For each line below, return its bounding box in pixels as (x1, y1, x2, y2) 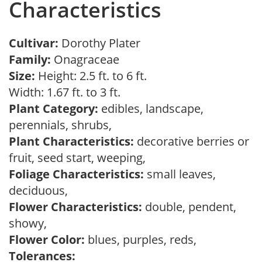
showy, (9, 215, 53, 231)
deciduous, (9, 182, 74, 198)
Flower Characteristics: (9, 199, 142, 215)
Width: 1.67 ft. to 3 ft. (9, 84, 126, 100)
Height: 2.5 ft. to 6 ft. (35, 68, 147, 84)
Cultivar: (9, 35, 61, 51)
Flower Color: (9, 232, 85, 247)
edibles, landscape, (98, 101, 204, 116)
